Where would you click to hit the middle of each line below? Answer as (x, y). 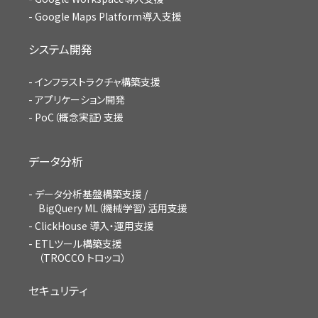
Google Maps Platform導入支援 (108, 17)
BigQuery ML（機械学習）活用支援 (113, 208)
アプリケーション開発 (80, 100)
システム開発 (60, 49)
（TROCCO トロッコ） (82, 258)
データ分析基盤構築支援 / (91, 194)
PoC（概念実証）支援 (79, 117)
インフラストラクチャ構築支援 (98, 82)
